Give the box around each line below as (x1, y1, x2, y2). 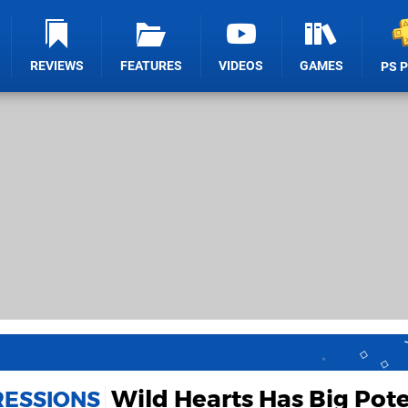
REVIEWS (29, 58, 84, 74)
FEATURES (120, 58, 183, 74)
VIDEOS (219, 58, 264, 74)
